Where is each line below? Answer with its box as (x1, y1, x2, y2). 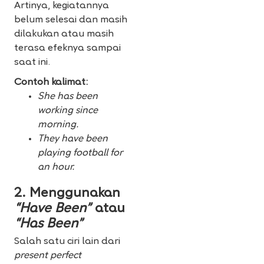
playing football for (38, 148, 123, 159)
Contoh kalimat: (14, 78, 88, 88)
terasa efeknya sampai (14, 44, 121, 54)
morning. (38, 120, 78, 130)
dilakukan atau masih (14, 29, 114, 39)
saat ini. (14, 58, 50, 68)
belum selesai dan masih (14, 15, 127, 25)
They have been (38, 134, 108, 144)
